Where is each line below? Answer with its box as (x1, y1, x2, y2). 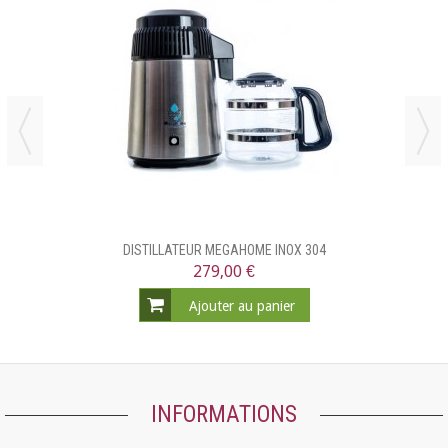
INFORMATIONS (151, 401, 297, 429)
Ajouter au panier (188, 298, 295, 315)
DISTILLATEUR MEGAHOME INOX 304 (122, 242, 326, 259)
